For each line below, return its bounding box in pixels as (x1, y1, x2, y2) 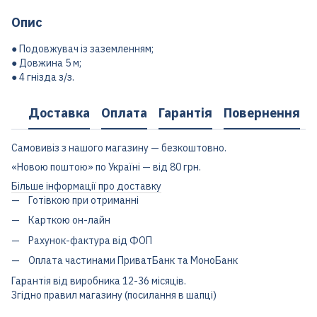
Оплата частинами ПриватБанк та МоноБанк (28, 254, 238, 267)
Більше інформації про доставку (11, 180, 161, 192)
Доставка (28, 104, 90, 121)
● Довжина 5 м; (11, 57, 81, 69)
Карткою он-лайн (28, 214, 110, 227)
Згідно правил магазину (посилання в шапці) (11, 288, 217, 301)
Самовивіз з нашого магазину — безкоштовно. (11, 142, 226, 154)
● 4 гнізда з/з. (11, 71, 74, 83)
